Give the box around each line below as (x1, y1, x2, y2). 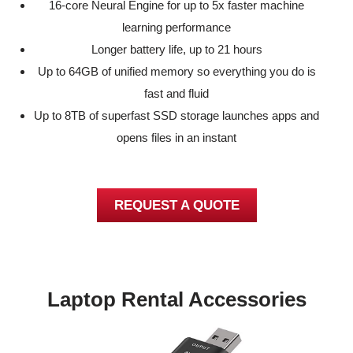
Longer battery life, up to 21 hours (91, 43, 262, 57)
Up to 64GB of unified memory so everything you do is (37, 65, 316, 79)
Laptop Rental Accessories (46, 288, 307, 312)
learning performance (122, 20, 231, 35)
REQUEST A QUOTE (113, 197, 240, 213)
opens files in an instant (117, 131, 236, 145)
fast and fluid (144, 87, 209, 101)
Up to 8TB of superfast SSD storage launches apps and (34, 109, 319, 123)
